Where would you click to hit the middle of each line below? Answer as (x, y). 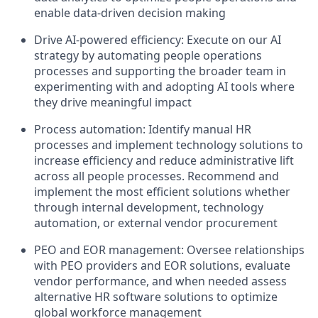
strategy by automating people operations (148, 56)
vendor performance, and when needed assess (160, 281)
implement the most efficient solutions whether (162, 192)
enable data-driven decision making (130, 13)
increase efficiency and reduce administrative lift (164, 161)
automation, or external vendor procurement (156, 223)
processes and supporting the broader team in (160, 71)
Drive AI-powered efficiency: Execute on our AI (158, 40)
